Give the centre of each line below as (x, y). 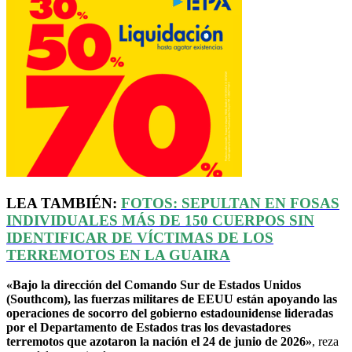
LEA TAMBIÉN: (62, 203)
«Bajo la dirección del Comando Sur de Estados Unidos (154, 285)
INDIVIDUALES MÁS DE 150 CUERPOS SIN (160, 220)
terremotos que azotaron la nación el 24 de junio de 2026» (159, 342)
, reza (325, 342)
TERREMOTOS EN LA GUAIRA (118, 255)
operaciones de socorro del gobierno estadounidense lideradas (170, 313)
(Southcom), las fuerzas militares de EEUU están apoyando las (172, 299)
